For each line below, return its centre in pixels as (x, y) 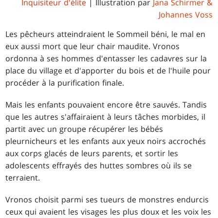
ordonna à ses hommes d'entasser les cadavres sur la (106, 58)
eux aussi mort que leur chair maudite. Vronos (93, 46)
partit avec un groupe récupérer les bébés (84, 129)
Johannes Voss (185, 14)
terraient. (23, 177)
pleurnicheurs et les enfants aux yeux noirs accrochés (106, 141)
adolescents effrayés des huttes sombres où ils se (99, 165)
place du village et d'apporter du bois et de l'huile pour (108, 70)
